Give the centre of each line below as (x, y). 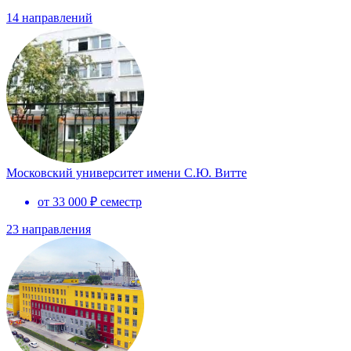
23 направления (49, 229)
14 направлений (49, 17)
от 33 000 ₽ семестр (90, 201)
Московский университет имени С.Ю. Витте (127, 172)
